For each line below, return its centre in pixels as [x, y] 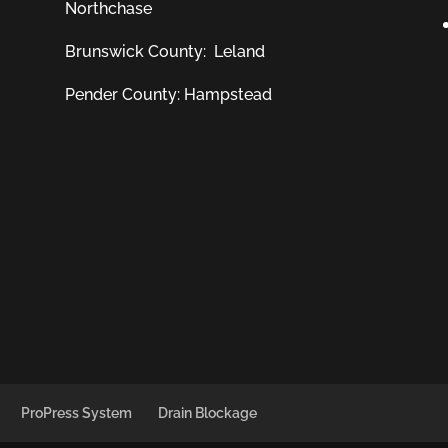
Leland [239, 51]
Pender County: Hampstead [168, 94]
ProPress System [77, 413]
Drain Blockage [208, 413]
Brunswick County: [139, 51]
